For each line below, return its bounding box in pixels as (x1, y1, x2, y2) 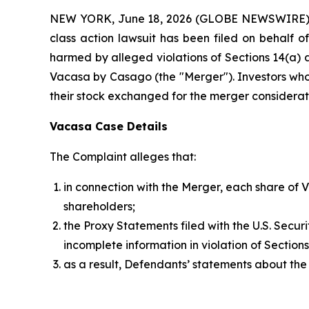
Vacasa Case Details (50, 119, 168, 133)
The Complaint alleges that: (50, 149, 196, 163)
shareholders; (63, 199, 135, 213)
